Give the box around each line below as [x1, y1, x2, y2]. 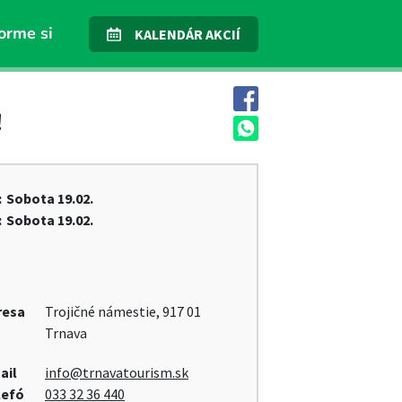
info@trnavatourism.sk [44, 363, 188, 381]
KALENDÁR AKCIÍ [135, 24, 240, 43]
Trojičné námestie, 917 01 [44, 302, 201, 320]
